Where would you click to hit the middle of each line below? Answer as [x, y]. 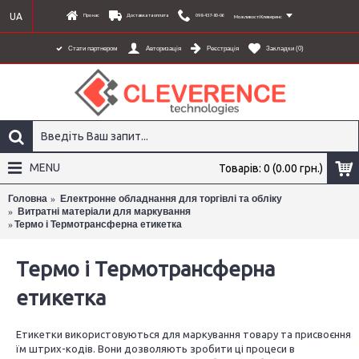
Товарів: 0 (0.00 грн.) [271, 168]
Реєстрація [222, 49]
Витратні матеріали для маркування [104, 212]
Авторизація [163, 49]
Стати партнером [93, 49]
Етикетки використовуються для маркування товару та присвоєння [184, 334]
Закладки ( [282, 49]
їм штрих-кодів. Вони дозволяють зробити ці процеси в [155, 349]
